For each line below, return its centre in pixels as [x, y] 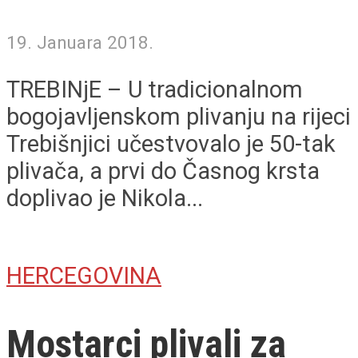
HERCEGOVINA [84, 276]
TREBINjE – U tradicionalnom [155, 90]
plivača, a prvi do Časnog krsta [163, 171]
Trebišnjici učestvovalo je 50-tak [171, 144]
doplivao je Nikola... [105, 199]
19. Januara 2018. [80, 43]
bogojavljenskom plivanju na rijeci [179, 117]
